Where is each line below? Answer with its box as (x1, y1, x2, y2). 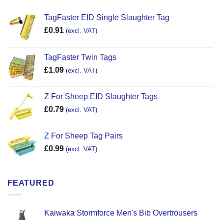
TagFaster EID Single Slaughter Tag (44, 13, 169, 22)
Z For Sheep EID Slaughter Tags (44, 92, 158, 101)
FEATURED (7, 178, 55, 187)
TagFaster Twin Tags (44, 53, 116, 61)
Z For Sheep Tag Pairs (44, 131, 123, 140)
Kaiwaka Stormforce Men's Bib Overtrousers (44, 209, 197, 218)
